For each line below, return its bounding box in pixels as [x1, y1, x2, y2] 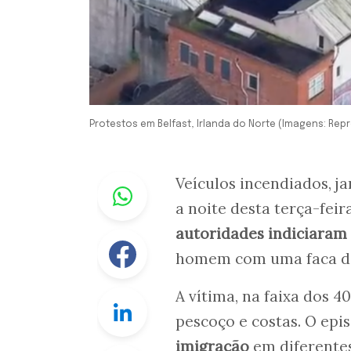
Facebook [147, 230, 204, 248]
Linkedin [147, 288, 197, 306]
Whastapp [147, 172, 208, 190]
